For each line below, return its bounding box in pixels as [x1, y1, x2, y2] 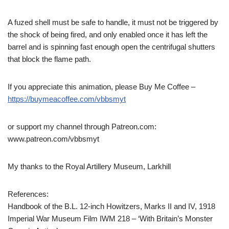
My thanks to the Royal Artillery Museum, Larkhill [8, 162, 171, 171]
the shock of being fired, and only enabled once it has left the [8, 30, 208, 39]
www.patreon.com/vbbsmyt [8, 134, 99, 144]
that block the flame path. [8, 55, 91, 64]
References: [8, 190, 49, 199]
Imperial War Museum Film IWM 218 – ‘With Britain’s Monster [8, 214, 213, 223]
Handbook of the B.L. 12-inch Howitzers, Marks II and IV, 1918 [8, 202, 215, 211]
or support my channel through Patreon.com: [8, 122, 156, 131]
